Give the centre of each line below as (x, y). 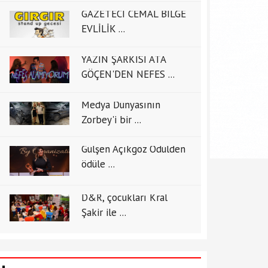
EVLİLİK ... (103, 29)
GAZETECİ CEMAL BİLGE (134, 14)
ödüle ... (98, 164)
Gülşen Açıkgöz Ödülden (133, 149)
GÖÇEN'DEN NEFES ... (128, 74)
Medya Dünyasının (121, 105)
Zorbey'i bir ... (111, 120)
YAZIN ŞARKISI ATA (124, 59)
